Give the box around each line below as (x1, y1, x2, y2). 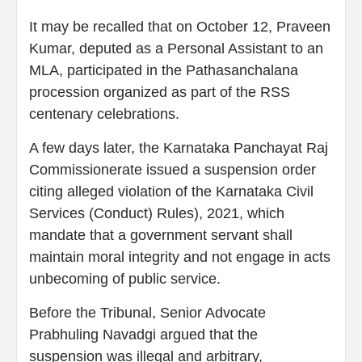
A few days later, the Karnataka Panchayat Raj (29, 140, 328, 157)
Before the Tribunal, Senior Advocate (29, 305, 266, 322)
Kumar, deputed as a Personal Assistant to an (29, 40, 323, 57)
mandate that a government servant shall (29, 227, 293, 244)
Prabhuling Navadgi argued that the (29, 326, 258, 343)
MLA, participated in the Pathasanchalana (29, 62, 298, 79)
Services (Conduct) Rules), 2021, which (29, 205, 284, 222)
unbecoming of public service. (29, 271, 221, 288)
